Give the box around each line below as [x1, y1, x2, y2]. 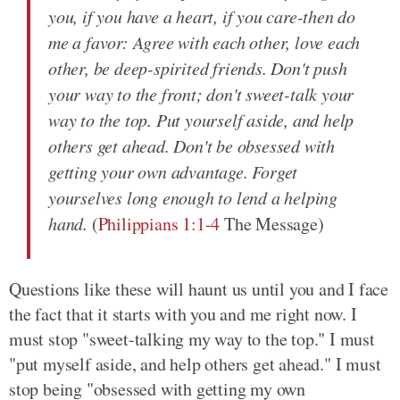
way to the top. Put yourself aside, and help [48, 107, 354, 131]
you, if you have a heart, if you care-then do [48, 4, 355, 28]
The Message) [220, 211, 324, 236]
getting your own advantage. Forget [48, 159, 298, 183]
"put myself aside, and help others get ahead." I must [9, 351, 381, 376]
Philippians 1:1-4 [97, 211, 221, 236]
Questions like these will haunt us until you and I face [9, 276, 388, 301]
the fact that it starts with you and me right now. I [9, 301, 357, 326]
